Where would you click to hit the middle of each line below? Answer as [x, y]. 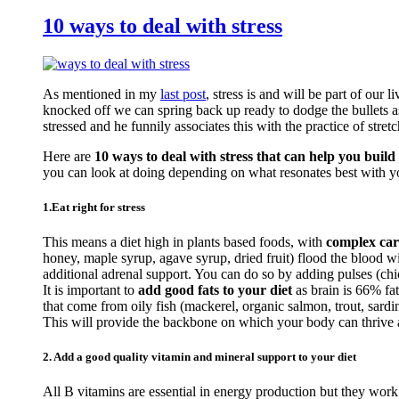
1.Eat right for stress [94, 207]
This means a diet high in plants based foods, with [184, 242]
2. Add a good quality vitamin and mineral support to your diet [199, 357]
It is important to [90, 290]
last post [183, 94]
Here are [69, 156]
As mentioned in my [102, 94]
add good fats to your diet [215, 290]
